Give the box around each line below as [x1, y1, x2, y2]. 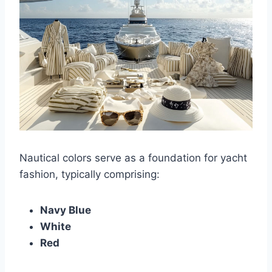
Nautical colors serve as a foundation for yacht [19, 151, 247, 164]
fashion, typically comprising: [19, 168, 160, 180]
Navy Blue [40, 203, 91, 216]
